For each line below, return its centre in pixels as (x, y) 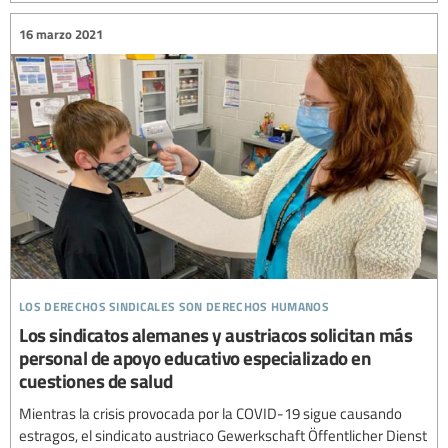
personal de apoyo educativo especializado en (195, 358)
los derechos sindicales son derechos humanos (174, 304)
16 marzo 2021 (61, 33)
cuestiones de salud (96, 381)
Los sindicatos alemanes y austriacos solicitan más (215, 335)
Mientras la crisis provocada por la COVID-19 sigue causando (210, 413)
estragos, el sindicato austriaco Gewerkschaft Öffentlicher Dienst (223, 435)
